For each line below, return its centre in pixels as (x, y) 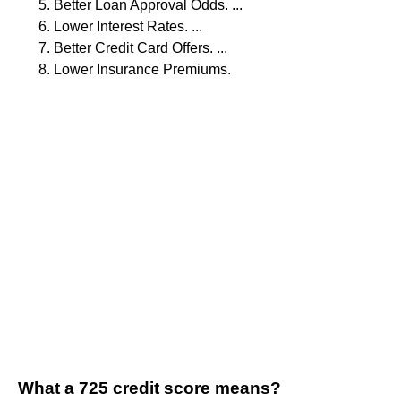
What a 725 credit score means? (149, 388)
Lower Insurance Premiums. (142, 70)
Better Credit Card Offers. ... (141, 48)
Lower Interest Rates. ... (128, 27)
